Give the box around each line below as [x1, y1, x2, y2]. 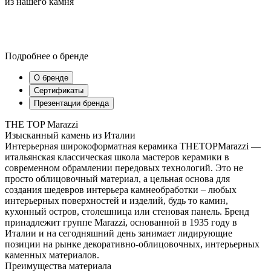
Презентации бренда [34, 99, 109, 108]
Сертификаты [34, 86, 83, 96]
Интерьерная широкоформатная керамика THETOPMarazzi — [5, 141, 261, 152]
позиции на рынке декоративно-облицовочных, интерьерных [5, 239, 260, 250]
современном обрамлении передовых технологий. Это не [5, 163, 243, 174]
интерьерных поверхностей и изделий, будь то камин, [5, 195, 228, 206]
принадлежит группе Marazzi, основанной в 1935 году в [5, 217, 237, 228]
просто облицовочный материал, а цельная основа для [5, 174, 230, 184]
